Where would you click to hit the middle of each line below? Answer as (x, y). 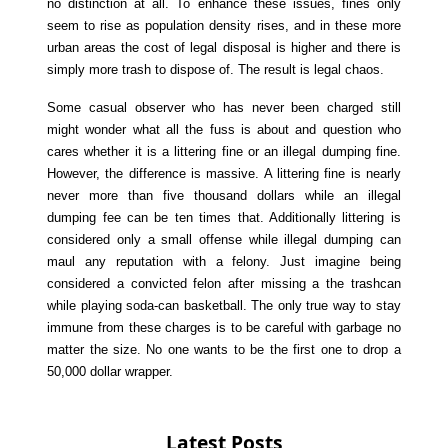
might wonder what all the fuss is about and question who (224, 130)
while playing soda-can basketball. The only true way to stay (224, 306)
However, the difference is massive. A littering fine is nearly (224, 174)
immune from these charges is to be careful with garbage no (224, 328)
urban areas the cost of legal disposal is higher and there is (224, 48)
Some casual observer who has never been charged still (224, 108)
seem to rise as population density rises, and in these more (224, 26)
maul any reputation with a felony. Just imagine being (224, 262)
